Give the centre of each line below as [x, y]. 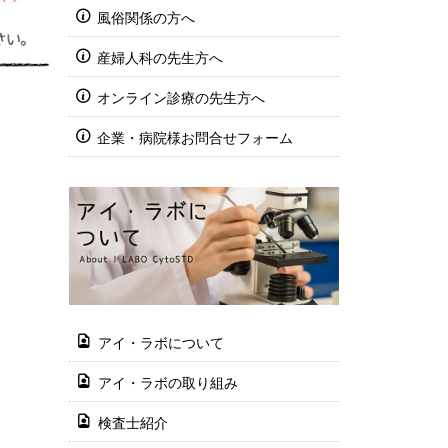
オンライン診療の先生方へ [180, 98]
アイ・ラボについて [160, 343]
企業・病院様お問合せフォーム [194, 138]
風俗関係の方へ [145, 18]
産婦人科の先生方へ [159, 58]
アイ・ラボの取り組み [167, 383]
